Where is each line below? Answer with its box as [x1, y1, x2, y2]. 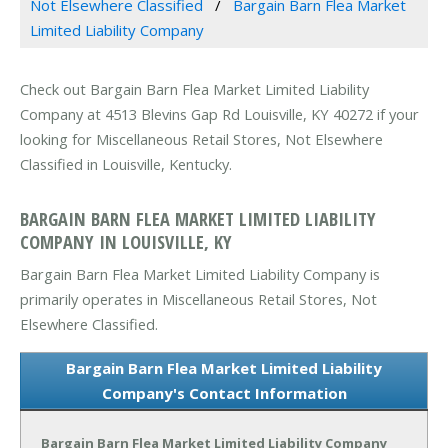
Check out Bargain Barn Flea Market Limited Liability [20, 79, 369, 100]
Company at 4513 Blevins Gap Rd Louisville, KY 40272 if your [20, 104, 419, 125]
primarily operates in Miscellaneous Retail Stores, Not [20, 288, 377, 309]
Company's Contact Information [101, 382, 347, 403]
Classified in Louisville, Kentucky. [20, 154, 232, 175]
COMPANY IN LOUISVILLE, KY [20, 228, 232, 254]
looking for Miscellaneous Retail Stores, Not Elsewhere [20, 129, 383, 150]
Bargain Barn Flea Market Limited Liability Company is [20, 263, 380, 284]
